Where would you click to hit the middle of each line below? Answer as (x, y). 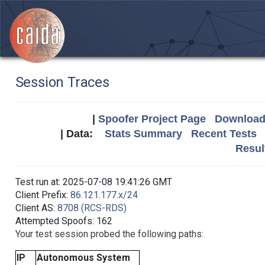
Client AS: (36, 208)
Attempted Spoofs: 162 (64, 221)
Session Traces (62, 82)
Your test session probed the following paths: (109, 234)
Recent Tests (224, 134)
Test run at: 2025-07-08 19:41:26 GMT (93, 182)
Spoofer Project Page (152, 119)
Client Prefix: (43, 195)
